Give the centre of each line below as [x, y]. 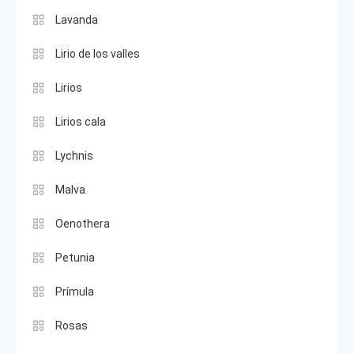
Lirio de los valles [98, 54]
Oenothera [83, 224]
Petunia [75, 258]
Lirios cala [81, 122]
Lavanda [77, 20]
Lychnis [74, 156]
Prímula [75, 292]
